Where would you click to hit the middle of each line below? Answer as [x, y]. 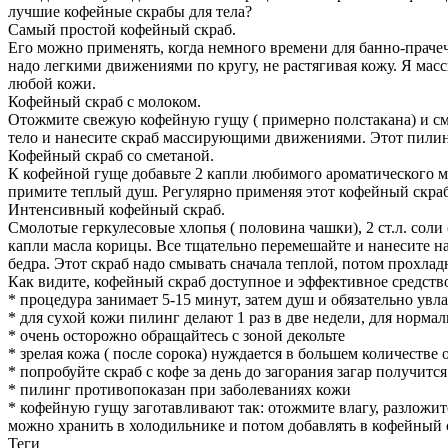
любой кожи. [52, 84]
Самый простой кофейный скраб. [122, 30]
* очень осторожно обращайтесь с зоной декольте [176, 336]
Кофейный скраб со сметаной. [111, 156]
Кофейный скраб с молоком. [104, 102]
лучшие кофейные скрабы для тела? [130, 12]
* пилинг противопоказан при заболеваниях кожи [179, 390]
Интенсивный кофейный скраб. [116, 210]
